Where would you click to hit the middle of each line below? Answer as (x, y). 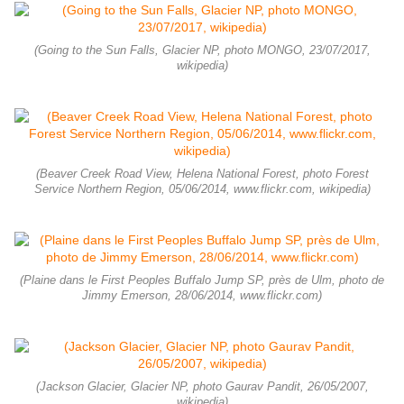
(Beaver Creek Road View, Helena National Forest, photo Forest (202, 174)
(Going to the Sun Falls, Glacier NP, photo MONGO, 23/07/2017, (202, 51)
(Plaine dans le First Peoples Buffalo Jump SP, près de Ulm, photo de (202, 281)
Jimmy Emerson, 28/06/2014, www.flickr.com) (202, 296)
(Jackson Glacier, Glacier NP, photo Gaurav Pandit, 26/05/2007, (202, 387)
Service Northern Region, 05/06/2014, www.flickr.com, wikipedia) (202, 190)
